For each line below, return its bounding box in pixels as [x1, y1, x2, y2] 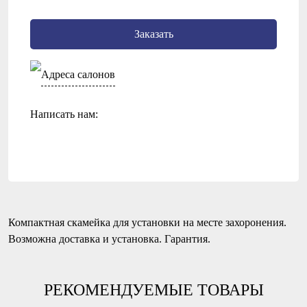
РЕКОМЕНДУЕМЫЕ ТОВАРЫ [43, 280, 264, 299]
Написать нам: [30, 108, 98, 120]
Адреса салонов [41, 68, 115, 80]
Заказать [134, 27, 173, 40]
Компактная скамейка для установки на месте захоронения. [8, 216, 286, 228]
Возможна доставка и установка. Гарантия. [8, 232, 210, 245]
